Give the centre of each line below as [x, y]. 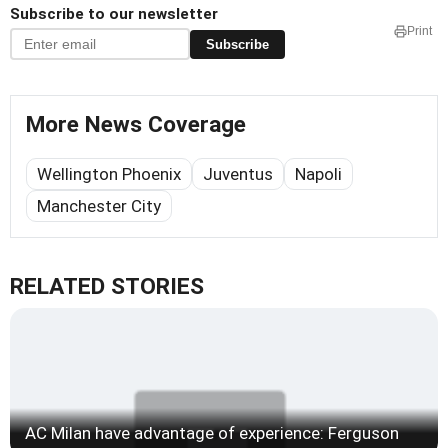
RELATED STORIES [107, 287]
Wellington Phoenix [109, 174]
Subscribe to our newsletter [114, 14]
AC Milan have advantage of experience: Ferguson [212, 433]
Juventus [238, 174]
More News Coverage [136, 125]
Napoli [318, 174]
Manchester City [99, 206]
